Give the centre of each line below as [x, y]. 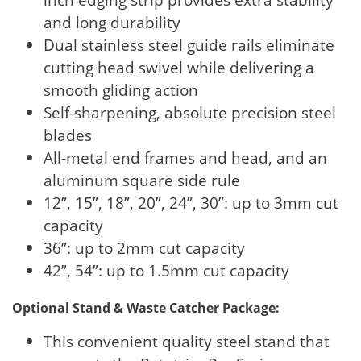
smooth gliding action [121, 90]
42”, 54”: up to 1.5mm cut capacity [167, 271]
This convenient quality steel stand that [187, 341]
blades [68, 135]
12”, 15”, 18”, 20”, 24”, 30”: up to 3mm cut [191, 203]
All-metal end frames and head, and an [186, 158]
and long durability [112, 23]
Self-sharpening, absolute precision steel [190, 113]
